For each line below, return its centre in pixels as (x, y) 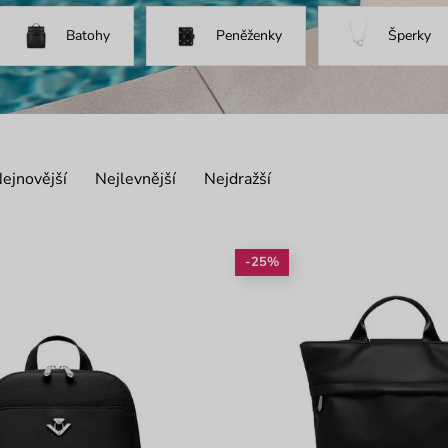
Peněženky (248, 36)
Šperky (409, 36)
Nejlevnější (135, 178)
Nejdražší (237, 178)
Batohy (87, 36)
